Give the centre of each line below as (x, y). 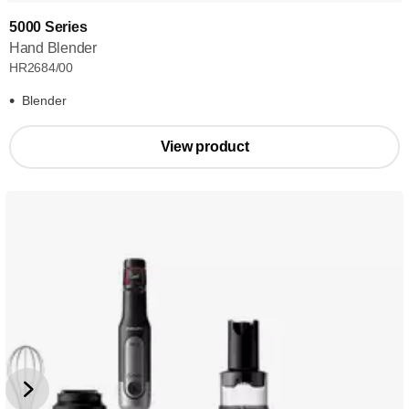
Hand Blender (53, 48)
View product (204, 147)
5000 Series (48, 27)
